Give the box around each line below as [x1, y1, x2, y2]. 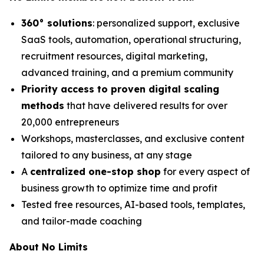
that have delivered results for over [64, 99, 227, 111]
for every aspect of [161, 165, 250, 177]
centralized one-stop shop [30, 165, 161, 177]
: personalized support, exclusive [93, 16, 240, 29]
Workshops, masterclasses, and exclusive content [21, 132, 245, 144]
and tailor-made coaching [21, 214, 142, 227]
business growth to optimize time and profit [21, 181, 217, 194]
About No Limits [9, 240, 88, 253]
